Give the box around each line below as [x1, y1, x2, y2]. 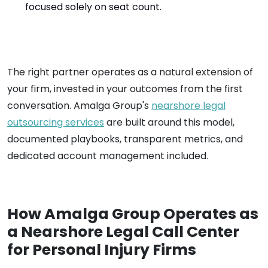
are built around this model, [104, 115, 234, 129]
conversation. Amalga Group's [7, 99, 151, 112]
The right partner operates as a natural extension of [7, 65, 253, 79]
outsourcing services [7, 115, 104, 129]
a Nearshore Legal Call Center [7, 221, 239, 242]
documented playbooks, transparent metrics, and [7, 132, 243, 146]
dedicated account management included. [7, 149, 208, 163]
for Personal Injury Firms [7, 239, 196, 260]
